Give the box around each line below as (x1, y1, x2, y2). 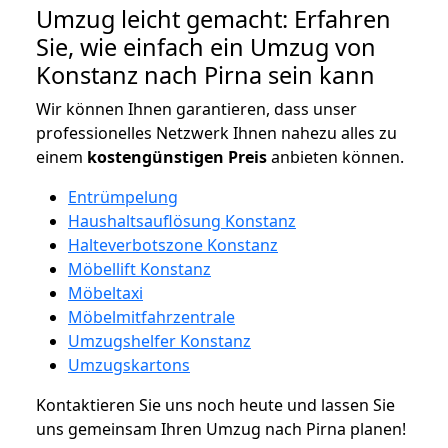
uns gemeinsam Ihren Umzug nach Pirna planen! (36, 417, 406, 440)
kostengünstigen (87, 145, 224, 168)
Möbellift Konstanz (68, 257, 211, 280)
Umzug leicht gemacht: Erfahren (36, 2, 391, 35)
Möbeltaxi (68, 281, 143, 304)
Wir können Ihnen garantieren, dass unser (36, 97, 357, 120)
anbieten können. (267, 145, 404, 168)
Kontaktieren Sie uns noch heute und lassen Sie (36, 393, 395, 416)
